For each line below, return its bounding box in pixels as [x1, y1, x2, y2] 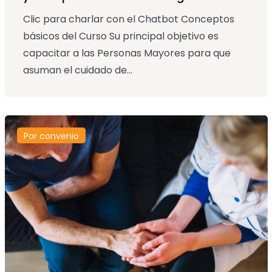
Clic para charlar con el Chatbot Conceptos [22, 12, 234, 27]
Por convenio [23, 130, 79, 143]
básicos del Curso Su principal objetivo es [22, 29, 219, 44]
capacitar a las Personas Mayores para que [22, 46, 231, 61]
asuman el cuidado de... [22, 63, 132, 78]
